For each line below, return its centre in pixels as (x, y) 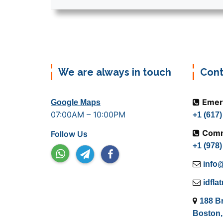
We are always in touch (115, 72)
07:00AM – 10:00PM (88, 115)
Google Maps (76, 103)
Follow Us (69, 134)
